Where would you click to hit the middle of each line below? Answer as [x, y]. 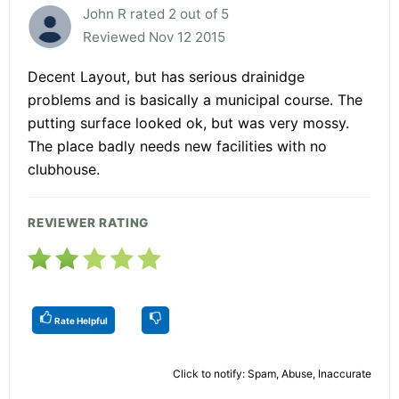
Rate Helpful [80, 320]
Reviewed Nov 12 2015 [154, 37]
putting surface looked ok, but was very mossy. [188, 122]
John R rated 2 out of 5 [156, 13]
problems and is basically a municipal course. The [195, 99]
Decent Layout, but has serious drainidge [166, 76]
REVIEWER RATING [89, 222]
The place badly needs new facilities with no [177, 146]
